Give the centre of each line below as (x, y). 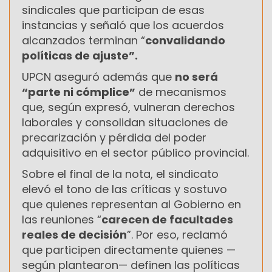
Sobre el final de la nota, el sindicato (120, 174)
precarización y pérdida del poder (114, 137)
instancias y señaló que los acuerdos (123, 25)
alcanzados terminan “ (83, 40)
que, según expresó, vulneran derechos (128, 107)
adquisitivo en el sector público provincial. (135, 152)
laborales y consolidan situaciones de (125, 122)
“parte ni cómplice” (79, 92)
